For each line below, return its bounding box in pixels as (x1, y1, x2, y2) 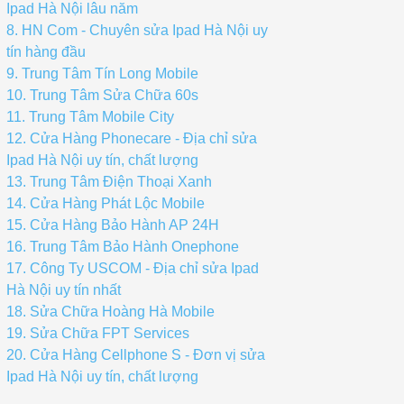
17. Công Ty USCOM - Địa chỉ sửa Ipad (6, 261, 259, 276)
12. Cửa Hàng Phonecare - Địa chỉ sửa (6, 131, 257, 146)
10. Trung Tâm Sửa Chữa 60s (6, 87, 198, 103)
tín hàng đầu (6, 44, 86, 60)
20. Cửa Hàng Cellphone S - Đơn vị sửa (6, 347, 265, 363)
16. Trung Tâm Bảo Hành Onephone (6, 239, 239, 254)
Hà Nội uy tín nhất (6, 282, 121, 298)
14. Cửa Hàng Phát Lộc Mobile (6, 196, 205, 211)
